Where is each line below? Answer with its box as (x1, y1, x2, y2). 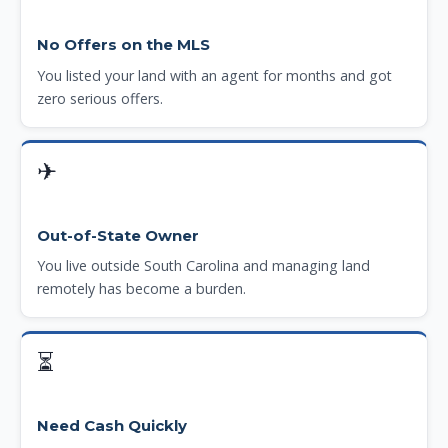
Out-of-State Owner (36, 226, 199, 245)
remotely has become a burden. (36, 279, 246, 299)
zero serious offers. (36, 88, 163, 108)
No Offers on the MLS (36, 36, 210, 55)
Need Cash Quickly (36, 417, 187, 436)
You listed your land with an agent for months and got (36, 65, 392, 85)
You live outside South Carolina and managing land (36, 256, 370, 276)
